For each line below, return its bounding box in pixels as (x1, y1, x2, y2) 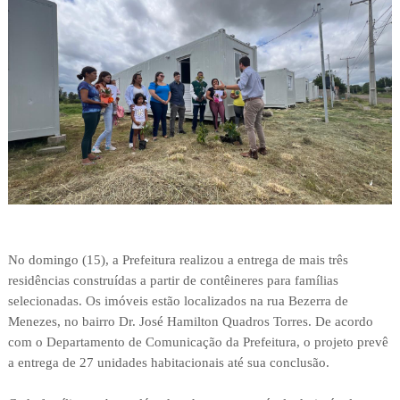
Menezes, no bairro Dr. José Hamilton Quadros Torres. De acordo (7, 314, 373, 329)
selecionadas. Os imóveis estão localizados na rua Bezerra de (7, 294, 348, 309)
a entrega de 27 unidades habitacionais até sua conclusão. (7, 355, 329, 371)
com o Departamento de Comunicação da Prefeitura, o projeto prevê (7, 335, 388, 350)
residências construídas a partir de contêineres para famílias (7, 273, 338, 288)
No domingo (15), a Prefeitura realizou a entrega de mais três (7, 253, 348, 268)
